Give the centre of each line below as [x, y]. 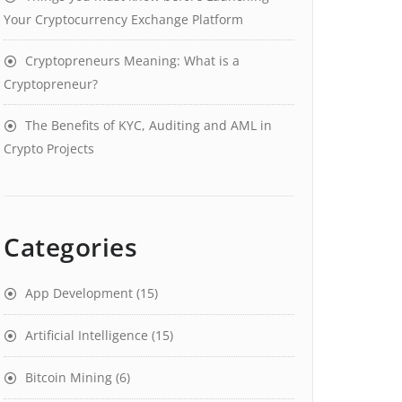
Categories [70, 247]
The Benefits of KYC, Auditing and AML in [149, 125]
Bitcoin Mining [69, 377]
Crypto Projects [49, 149]
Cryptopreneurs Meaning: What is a [132, 61]
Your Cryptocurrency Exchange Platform [123, 19]
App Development [79, 293]
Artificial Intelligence [87, 335]
